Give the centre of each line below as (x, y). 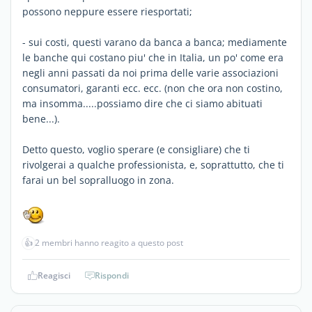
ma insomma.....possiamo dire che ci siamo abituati (142, 103)
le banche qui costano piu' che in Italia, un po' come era (153, 57)
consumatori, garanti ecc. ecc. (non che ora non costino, (153, 88)
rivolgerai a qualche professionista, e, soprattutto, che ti (153, 164)
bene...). (41, 118)
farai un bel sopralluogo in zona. (98, 180)
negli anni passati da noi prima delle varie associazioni (150, 72)
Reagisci (54, 275)
